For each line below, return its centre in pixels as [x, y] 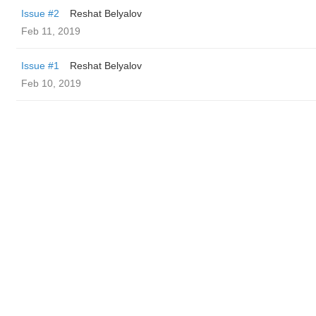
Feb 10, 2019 [51, 83]
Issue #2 [40, 13]
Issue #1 [40, 66]
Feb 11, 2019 [51, 31]
